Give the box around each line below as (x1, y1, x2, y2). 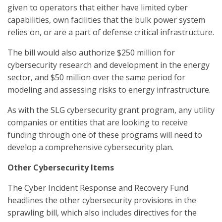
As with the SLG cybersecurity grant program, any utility (7, 105, 215, 115)
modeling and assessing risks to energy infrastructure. (7, 84, 211, 95)
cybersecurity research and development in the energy (7, 59, 210, 70)
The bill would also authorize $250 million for (7, 47, 175, 58)
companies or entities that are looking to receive (7, 117, 188, 128)
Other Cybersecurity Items (7, 162, 114, 173)
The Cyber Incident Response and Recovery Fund (7, 182, 188, 193)
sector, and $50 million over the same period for (7, 72, 185, 83)
